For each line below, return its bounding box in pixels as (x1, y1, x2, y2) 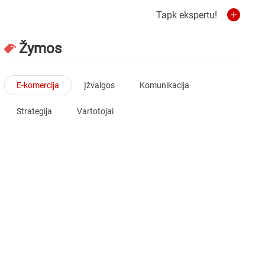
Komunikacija (140, 80, 190, 90)
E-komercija (17, 80, 60, 90)
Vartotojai (77, 106, 114, 116)
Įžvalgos (84, 80, 115, 90)
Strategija (17, 106, 53, 116)
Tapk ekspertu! (156, 9, 217, 21)
